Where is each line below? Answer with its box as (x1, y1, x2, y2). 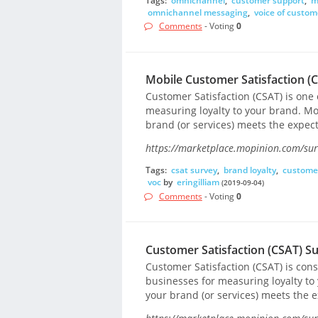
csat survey (170, 164, 217, 177)
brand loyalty (223, 164, 276, 177)
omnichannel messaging (147, 6, 248, 18)
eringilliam (176, 176, 219, 189)
